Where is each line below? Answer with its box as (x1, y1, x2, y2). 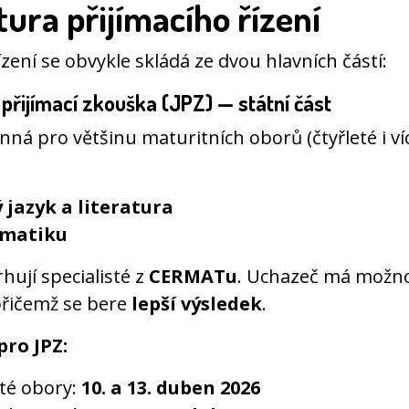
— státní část (213, 89, 331, 118)
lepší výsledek (131, 291, 262, 317)
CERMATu (149, 264, 237, 289)
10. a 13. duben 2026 (81, 375, 260, 401)
